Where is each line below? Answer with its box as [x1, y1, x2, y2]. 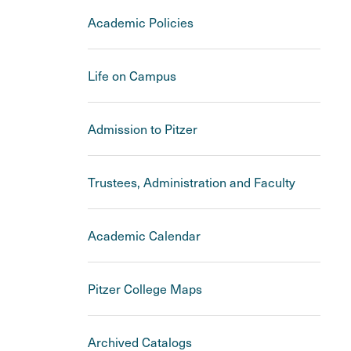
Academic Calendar [88, 227, 201, 244]
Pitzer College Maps [88, 280, 202, 297]
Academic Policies [88, 14, 194, 31]
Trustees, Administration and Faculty [88, 174, 295, 190]
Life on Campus [88, 67, 176, 84]
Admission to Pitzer [88, 121, 197, 137]
